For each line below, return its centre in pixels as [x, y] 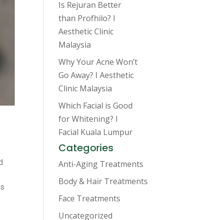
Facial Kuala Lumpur [96, 132]
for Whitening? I [88, 119]
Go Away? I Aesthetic [96, 75]
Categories [86, 148]
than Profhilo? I [87, 18]
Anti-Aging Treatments [101, 164]
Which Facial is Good [96, 106]
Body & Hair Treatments [103, 181]
